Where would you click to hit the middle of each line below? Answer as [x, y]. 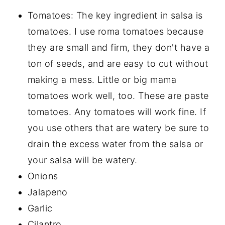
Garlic [40, 208]
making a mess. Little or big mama [102, 80]
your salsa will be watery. [82, 160]
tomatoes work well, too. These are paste [118, 96]
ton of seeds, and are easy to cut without [118, 64]
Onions [43, 176]
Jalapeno [47, 192]
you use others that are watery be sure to [118, 128]
